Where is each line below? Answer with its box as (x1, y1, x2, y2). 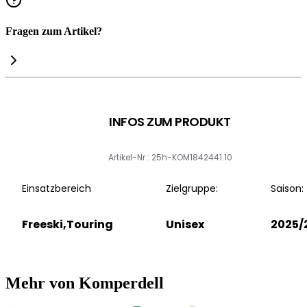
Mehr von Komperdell (5, 274, 164, 293)
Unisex (166, 217, 204, 233)
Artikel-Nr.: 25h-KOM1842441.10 (108, 151, 232, 164)
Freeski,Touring (22, 217, 113, 233)
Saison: (271, 182, 304, 196)
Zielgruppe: (166, 182, 218, 196)
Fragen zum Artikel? (5, 25, 102, 37)
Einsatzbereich (22, 182, 91, 196)
